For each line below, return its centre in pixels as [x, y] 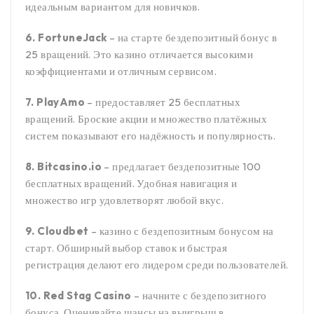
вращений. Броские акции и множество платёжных [146, 119]
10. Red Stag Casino [78, 296]
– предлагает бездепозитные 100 [182, 167]
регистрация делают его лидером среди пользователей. [157, 265]
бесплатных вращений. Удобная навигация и [131, 184]
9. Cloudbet [57, 231]
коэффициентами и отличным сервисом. [121, 71]
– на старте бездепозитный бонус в [192, 38]
